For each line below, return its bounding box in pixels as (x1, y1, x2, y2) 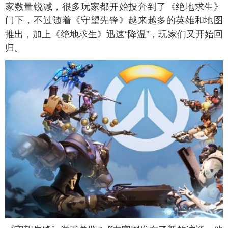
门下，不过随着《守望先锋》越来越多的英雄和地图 (5, 15, 223, 25)
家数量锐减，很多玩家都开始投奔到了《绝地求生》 (5, 2, 223, 12)
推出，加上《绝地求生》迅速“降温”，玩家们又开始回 (5, 29, 223, 39)
